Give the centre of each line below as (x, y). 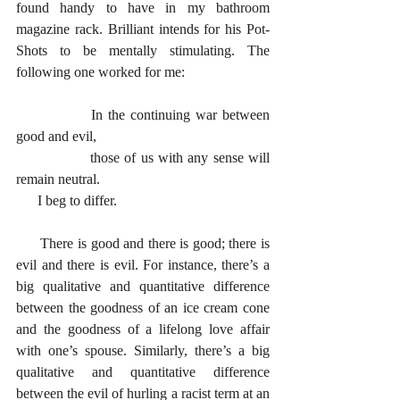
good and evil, (56, 136)
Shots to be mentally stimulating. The (143, 50)
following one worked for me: (100, 72)
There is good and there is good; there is (29, 243)
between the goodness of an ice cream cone (143, 308)
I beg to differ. (77, 200)
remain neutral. (58, 179)
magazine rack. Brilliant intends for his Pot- (143, 29)
